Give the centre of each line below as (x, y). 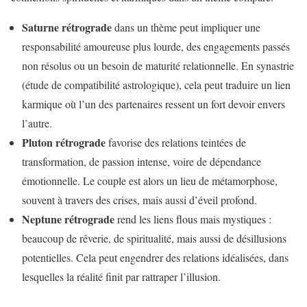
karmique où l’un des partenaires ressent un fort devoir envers (153, 104)
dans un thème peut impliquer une (186, 27)
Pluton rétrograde (64, 143)
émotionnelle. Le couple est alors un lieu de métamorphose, (150, 181)
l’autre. (37, 123)
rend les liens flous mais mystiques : (193, 219)
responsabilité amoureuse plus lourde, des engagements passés (156, 47)
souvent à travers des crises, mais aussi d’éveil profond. (139, 200)
